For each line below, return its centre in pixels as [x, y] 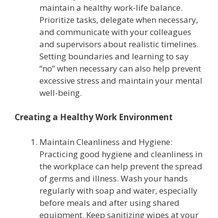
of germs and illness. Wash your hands [114, 178]
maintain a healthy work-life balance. [111, 7]
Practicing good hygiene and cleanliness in [121, 154]
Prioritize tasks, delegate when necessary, [119, 19]
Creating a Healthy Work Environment [94, 117]
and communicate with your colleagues [115, 32]
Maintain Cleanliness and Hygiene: [106, 142]
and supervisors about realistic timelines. [119, 44]
